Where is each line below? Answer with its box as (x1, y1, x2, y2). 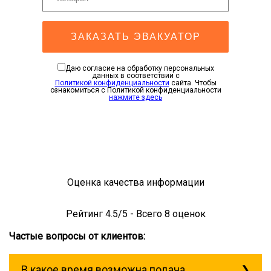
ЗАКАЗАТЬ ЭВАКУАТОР (70, 31, 201, 42)
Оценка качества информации (67, 177, 204, 189)
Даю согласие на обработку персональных (65, 64, 214, 73)
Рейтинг (65, 208, 105, 220)
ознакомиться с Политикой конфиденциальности (50, 86, 221, 95)
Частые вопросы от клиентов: (9, 230, 145, 243)
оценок (169, 208, 206, 220)
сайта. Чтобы (169, 79, 217, 88)
